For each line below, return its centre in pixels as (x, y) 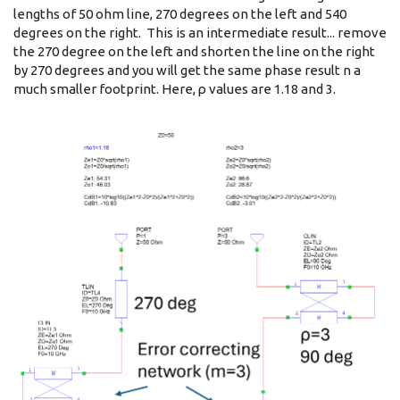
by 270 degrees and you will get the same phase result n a (187, 71)
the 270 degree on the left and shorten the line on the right (194, 52)
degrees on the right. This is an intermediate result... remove (200, 33)
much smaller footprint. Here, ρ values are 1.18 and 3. (175, 89)
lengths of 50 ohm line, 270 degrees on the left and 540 (180, 14)
